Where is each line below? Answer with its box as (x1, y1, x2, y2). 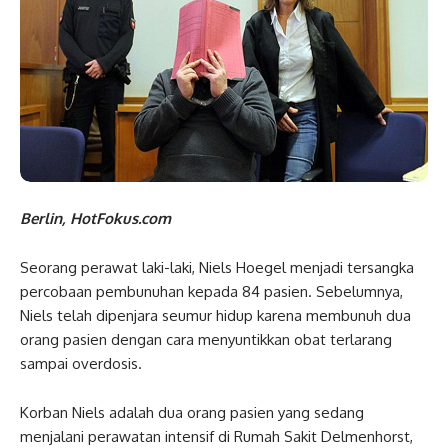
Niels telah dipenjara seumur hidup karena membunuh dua (20, 306, 411, 325)
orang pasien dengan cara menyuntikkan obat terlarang (20, 330, 392, 349)
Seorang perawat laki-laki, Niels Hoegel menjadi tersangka (20, 258, 414, 277)
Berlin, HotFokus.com (20, 209, 171, 228)
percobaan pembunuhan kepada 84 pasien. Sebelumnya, (20, 282, 403, 301)
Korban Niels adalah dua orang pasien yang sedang (20, 403, 364, 422)
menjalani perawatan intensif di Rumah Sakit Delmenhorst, (20, 427, 413, 446)
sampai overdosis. (20, 354, 142, 373)
